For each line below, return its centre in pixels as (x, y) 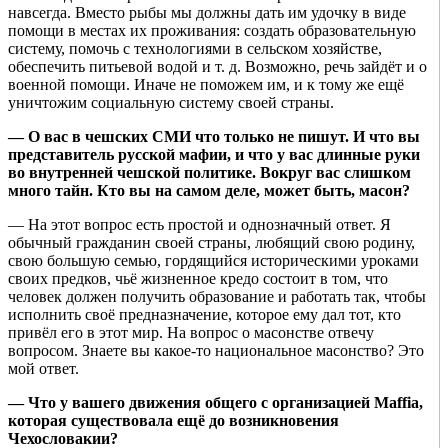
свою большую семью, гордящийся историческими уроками (213, 261)
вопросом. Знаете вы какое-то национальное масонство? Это (216, 351)
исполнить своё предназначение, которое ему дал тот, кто (204, 315)
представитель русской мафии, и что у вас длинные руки (214, 155)
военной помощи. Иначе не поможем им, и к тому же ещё (206, 85)
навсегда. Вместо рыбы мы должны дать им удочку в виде (207, 13)
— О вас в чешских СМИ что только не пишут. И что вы (214, 137)
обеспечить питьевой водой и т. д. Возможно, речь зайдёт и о (217, 67)
